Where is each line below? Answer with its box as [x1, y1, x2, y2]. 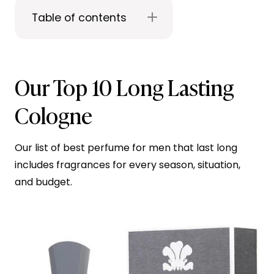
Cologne [15, 98, 92, 131]
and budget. [15, 175, 75, 190]
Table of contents [32, 10, 127, 26]
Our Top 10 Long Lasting [15, 70, 234, 103]
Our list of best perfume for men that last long [15, 141, 237, 155]
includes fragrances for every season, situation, [15, 158, 240, 172]
